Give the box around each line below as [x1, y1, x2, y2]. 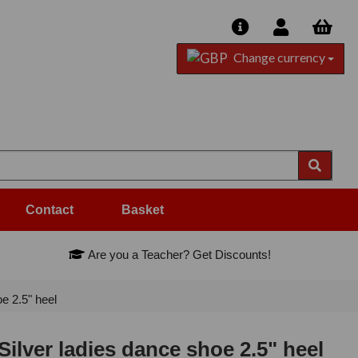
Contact [26, 203, 74, 217]
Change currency [230, 50, 328, 65]
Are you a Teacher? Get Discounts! [85, 248, 272, 262]
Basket [121, 203, 164, 217]
